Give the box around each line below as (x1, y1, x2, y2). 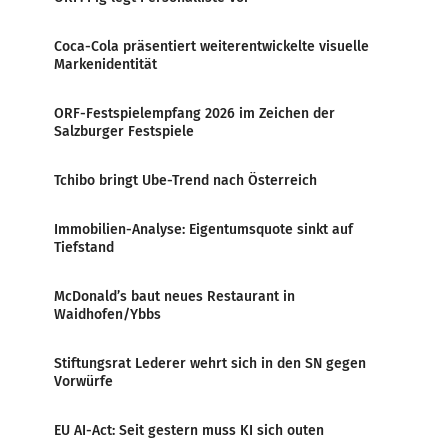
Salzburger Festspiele (54, 122, 194, 140)
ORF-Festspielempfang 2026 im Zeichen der (54, 104, 335, 122)
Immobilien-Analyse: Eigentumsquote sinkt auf (54, 220, 353, 238)
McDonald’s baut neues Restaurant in (54, 287, 295, 305)
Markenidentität (54, 55, 157, 73)
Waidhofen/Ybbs (54, 305, 161, 323)
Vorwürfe (54, 372, 113, 390)
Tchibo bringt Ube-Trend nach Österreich (54, 171, 317, 189)
